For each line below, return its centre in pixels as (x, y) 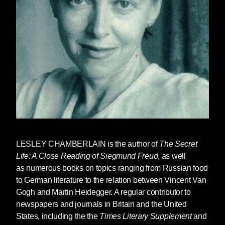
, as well (172, 156)
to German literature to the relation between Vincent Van (111, 180)
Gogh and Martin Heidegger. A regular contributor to (103, 192)
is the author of (133, 144)
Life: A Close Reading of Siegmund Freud (87, 156)
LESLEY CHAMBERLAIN (61, 144)
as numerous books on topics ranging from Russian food (112, 168)
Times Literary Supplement (146, 216)
